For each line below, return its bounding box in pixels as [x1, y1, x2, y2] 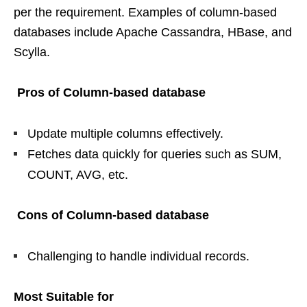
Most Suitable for [14, 290, 114, 304]
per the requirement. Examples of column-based [14, 5, 277, 19]
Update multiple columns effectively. [27, 127, 223, 140]
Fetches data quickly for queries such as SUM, [27, 147, 282, 161]
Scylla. [14, 45, 50, 59]
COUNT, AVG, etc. [27, 168, 128, 182]
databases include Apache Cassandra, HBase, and [14, 25, 292, 39]
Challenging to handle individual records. [27, 249, 249, 263]
